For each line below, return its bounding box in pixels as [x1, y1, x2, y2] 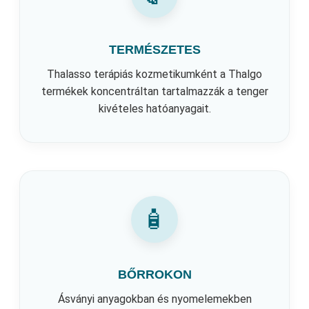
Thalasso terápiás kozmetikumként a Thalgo [47, 67, 262, 81]
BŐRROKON [117, 267, 192, 281]
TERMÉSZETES [108, 42, 201, 57]
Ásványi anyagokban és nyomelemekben [57, 292, 252, 306]
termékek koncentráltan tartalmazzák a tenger [41, 84, 268, 98]
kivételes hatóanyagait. [98, 101, 211, 115]
